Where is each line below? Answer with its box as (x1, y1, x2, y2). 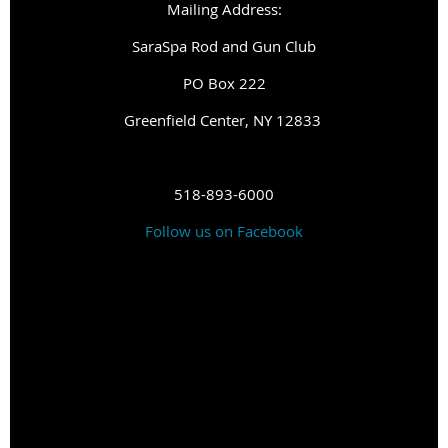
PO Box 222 (182, 72, 266, 93)
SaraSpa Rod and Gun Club (132, 35, 316, 56)
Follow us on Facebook (145, 220, 303, 241)
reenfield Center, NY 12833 (134, 109, 325, 130)
